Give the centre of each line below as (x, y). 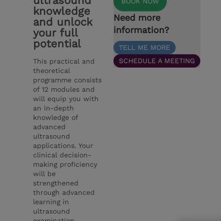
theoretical (52, 70)
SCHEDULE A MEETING (157, 60)
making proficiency (65, 164)
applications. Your (63, 145)
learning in (51, 202)
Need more (137, 17)
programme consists (68, 80)
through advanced (64, 192)
